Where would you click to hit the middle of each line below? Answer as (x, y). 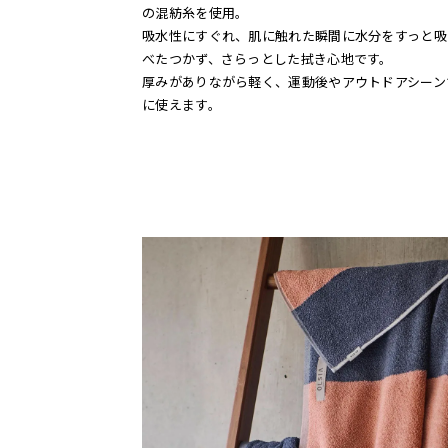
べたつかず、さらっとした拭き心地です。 (267, 59)
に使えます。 (181, 105)
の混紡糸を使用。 (195, 13)
